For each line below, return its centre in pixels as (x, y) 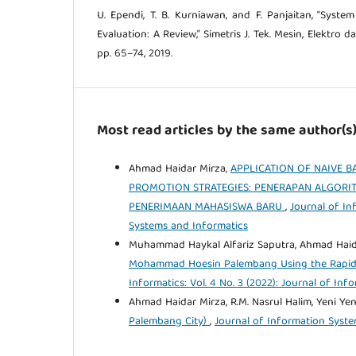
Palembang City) (169, 322)
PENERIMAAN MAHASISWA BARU (207, 208)
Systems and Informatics (188, 227)
